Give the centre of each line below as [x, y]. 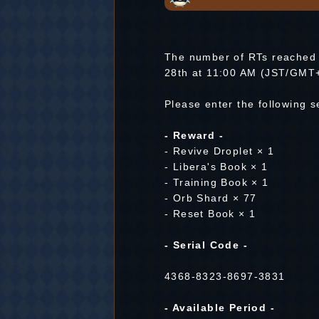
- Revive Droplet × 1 [219, 151]
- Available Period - [220, 308]
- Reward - [194, 135]
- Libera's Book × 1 [216, 167]
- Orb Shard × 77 [211, 198]
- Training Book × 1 [217, 182]
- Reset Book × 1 [210, 214]
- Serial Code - [206, 245]
